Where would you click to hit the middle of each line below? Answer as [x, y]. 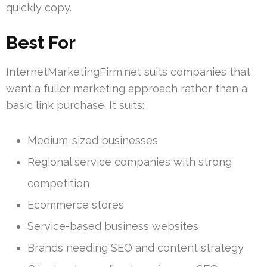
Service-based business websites [113, 226]
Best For [41, 42]
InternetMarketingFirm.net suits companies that [128, 72]
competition [58, 183]
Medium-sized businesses [93, 140]
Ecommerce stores [76, 204]
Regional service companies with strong [130, 162]
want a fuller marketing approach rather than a [127, 88]
